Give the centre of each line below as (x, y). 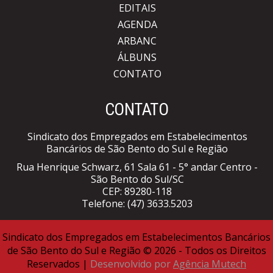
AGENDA (137, 25)
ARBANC (137, 41)
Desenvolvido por (132, 264)
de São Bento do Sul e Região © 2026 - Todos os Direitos (136, 251)
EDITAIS (137, 8)
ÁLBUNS (137, 58)
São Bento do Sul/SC (137, 179)
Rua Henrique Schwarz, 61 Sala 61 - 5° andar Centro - (137, 167)
